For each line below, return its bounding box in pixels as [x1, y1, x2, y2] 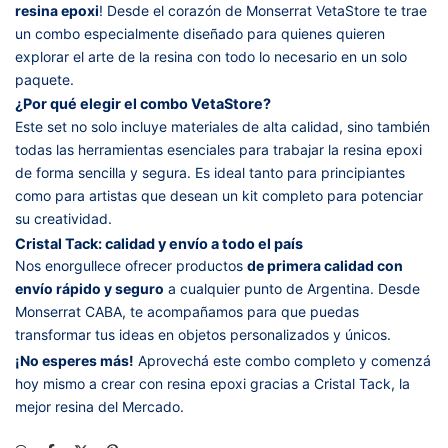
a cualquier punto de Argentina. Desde [164, 280, 420, 298]
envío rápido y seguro [15, 280, 164, 298]
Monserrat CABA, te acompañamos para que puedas [15, 303, 359, 321]
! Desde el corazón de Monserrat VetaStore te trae [99, 2, 427, 20]
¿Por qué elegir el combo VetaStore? [15, 95, 271, 113]
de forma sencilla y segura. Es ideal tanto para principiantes [15, 164, 405, 182]
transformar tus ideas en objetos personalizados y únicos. [15, 326, 391, 344]
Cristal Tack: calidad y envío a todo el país [15, 234, 303, 252]
